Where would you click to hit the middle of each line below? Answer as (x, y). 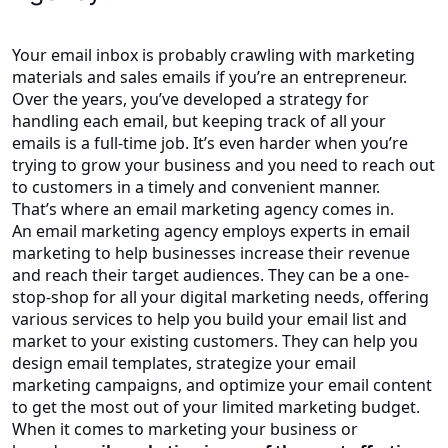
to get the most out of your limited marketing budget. (216, 406)
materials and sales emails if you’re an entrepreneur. (209, 76)
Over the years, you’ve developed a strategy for (190, 98)
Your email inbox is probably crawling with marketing (213, 54)
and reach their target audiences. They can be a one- (210, 274)
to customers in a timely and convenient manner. (198, 186)
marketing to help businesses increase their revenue (211, 252)
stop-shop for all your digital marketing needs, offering (220, 296)
